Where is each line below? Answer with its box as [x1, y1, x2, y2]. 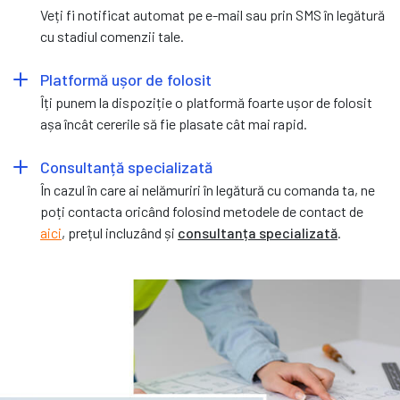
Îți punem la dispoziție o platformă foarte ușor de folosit [40, 93, 372, 111]
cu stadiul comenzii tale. [40, 27, 184, 45]
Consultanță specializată [40, 156, 212, 177]
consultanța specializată [178, 223, 337, 241]
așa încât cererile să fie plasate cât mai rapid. [40, 114, 307, 132]
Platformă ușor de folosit [40, 69, 212, 89]
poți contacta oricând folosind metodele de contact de [40, 202, 363, 220]
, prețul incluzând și [62, 223, 178, 241]
